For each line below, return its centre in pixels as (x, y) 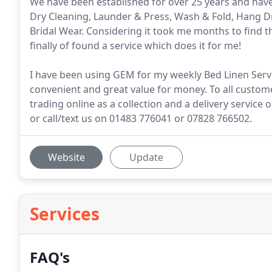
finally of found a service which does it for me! (135, 46)
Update (146, 157)
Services (65, 214)
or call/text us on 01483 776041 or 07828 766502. (141, 118)
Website (66, 157)
